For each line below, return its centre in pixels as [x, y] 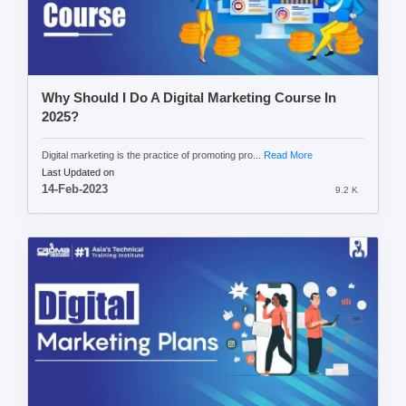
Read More [288, 155]
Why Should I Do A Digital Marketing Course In [189, 98]
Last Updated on [78, 173]
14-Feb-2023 [75, 190]
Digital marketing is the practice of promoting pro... [153, 155]
